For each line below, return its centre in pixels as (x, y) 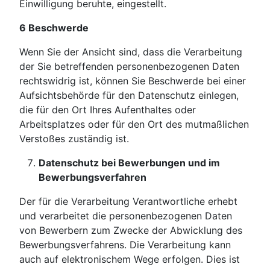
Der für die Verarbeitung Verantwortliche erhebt (128, 202)
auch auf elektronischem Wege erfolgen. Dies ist (130, 259)
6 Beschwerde (54, 28)
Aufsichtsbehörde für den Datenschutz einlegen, (129, 96)
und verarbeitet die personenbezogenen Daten (126, 216)
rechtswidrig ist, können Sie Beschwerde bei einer (133, 81)
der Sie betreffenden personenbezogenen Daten (129, 67)
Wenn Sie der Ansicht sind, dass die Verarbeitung (131, 52)
